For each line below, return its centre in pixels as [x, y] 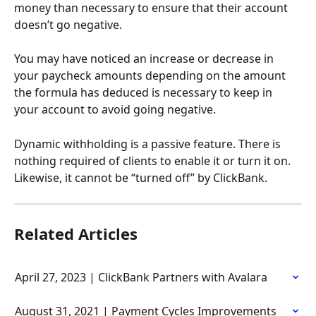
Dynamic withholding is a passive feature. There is [149, 144]
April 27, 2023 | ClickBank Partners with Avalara [141, 277]
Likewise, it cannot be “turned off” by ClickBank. [141, 177]
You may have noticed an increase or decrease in [145, 59]
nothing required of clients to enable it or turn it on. [154, 160]
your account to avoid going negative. [115, 110]
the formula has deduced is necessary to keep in [145, 93]
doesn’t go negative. [68, 24]
